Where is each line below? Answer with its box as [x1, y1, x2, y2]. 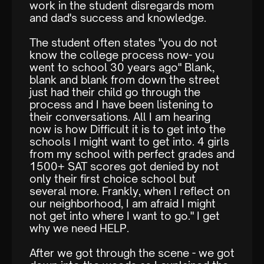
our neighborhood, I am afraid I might [29, 197, 216, 210]
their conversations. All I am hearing [29, 110, 210, 124]
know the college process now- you [29, 48, 214, 62]
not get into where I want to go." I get [29, 209, 220, 223]
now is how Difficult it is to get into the [29, 123, 226, 136]
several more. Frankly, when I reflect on [29, 184, 230, 198]
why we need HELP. [29, 222, 129, 235]
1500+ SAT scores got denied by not [29, 160, 219, 173]
